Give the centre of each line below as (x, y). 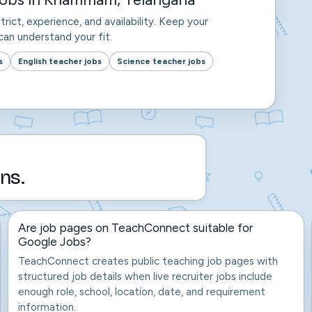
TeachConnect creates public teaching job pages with (148, 261)
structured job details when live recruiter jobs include (146, 276)
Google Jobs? (55, 242)
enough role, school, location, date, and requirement (142, 292)
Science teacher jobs (161, 61)
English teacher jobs (60, 61)
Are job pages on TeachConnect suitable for (136, 228)
